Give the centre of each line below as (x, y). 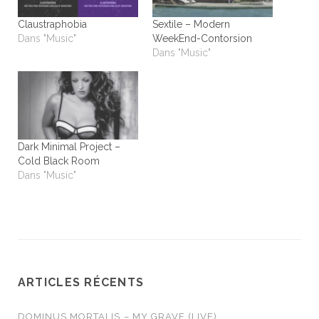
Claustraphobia (52, 24)
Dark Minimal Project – (69, 147)
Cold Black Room (58, 161)
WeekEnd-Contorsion (202, 38)
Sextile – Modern (191, 24)
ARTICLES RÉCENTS (81, 283)
